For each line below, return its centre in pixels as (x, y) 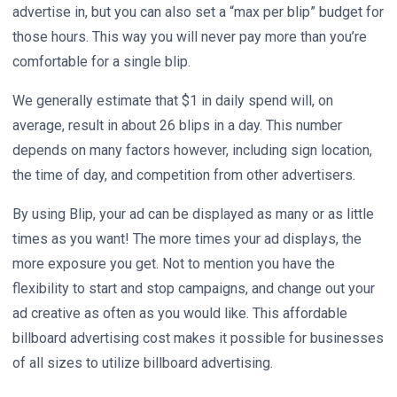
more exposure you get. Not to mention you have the (174, 263)
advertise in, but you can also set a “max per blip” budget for (198, 12)
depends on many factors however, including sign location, (192, 150)
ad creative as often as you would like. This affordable (180, 313)
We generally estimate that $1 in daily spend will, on (173, 100)
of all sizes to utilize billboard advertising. (143, 362)
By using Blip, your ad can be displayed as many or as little (193, 214)
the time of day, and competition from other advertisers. (186, 175)
